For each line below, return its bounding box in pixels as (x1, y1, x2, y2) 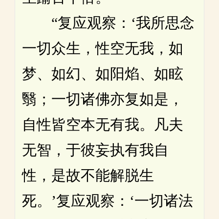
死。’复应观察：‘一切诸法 (22, 192, 193, 209)
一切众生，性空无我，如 (22, 40, 183, 56)
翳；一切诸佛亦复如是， (22, 90, 183, 107)
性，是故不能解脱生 (22, 167, 154, 183)
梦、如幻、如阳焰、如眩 (22, 65, 183, 82)
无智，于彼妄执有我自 (22, 141, 169, 158)
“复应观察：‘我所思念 (22, 14, 195, 31)
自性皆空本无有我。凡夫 (22, 116, 183, 132)
